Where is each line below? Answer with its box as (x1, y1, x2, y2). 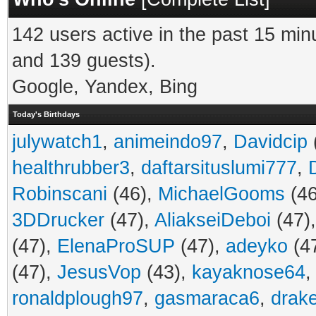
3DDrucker (12, 209, 104, 231)
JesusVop (57, 262, 141, 283)
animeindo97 (114, 131, 222, 152)
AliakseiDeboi (154, 209, 271, 231)
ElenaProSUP (57, 236, 175, 257)
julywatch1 (12, 131, 102, 152)
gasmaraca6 (154, 288, 260, 309)
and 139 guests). (12, 50, 156, 71)
